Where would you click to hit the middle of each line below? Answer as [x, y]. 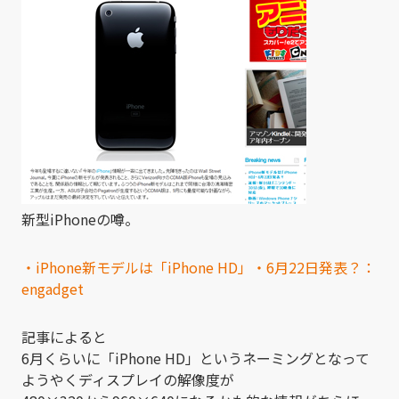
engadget [53, 288]
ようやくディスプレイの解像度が [128, 379]
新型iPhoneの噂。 [80, 219]
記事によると [64, 336]
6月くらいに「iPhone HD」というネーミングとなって [195, 358]
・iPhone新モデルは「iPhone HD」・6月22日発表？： [199, 267]
